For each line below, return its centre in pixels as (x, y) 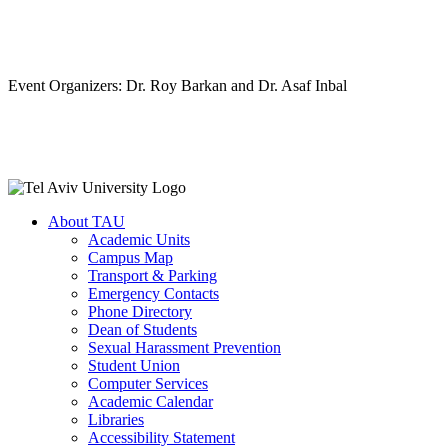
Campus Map (130, 257)
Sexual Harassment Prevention (184, 347)
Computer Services (148, 383)
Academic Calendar (150, 401)
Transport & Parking (152, 275)
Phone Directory (140, 311)
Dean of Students (142, 329)
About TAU (86, 221)
